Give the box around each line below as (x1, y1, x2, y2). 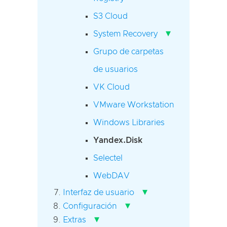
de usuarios (93, 65, 138, 73)
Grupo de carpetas (93, 47, 164, 56)
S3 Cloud (93, 12, 128, 20)
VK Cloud (93, 83, 130, 91)
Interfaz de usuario (63, 188, 134, 197)
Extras (63, 215, 86, 224)
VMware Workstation (93, 100, 174, 109)
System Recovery (93, 29, 158, 38)
